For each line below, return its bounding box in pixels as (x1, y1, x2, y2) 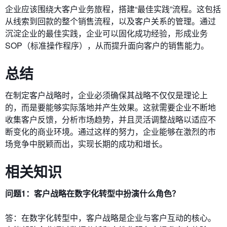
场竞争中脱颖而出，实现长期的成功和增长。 (5, 138, 167, 149)
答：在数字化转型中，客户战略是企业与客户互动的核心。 (5, 212, 216, 223)
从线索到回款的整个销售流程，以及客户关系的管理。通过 (5, 15, 216, 27)
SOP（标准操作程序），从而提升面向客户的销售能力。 (5, 40, 209, 51)
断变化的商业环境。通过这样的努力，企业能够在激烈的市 (5, 126, 216, 137)
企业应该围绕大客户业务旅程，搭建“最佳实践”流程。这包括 (5, 3, 221, 15)
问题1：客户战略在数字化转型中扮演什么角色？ (5, 187, 180, 199)
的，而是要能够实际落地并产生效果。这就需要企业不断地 (5, 101, 216, 113)
